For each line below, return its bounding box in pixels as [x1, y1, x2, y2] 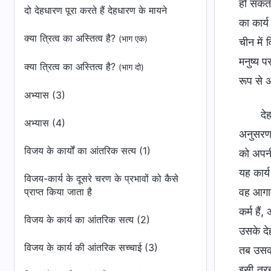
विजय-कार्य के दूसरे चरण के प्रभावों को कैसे [24, 172, 178, 184]
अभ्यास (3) [24, 89, 65, 101]
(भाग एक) [119, 34, 148, 44]
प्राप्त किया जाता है [24, 186, 92, 198]
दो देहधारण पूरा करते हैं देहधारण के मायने [24, 4, 167, 16]
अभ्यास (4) [24, 117, 65, 129]
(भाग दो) [119, 62, 144, 72]
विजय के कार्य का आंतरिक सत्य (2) [24, 214, 150, 226]
